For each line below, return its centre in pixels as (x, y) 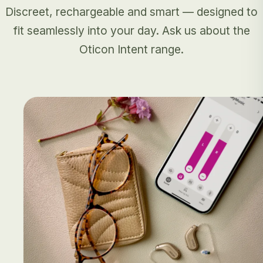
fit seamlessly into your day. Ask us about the (131, 31)
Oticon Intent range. (131, 50)
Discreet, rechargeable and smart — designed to (131, 12)
